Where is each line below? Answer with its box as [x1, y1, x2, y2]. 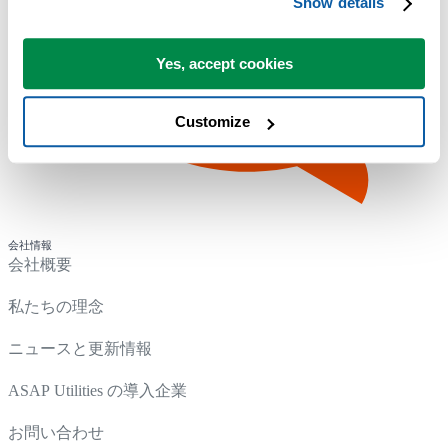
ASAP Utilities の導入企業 [8, 381, 187, 399]
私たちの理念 [8, 297, 104, 315]
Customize [175, 113, 251, 131]
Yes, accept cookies [155, 54, 293, 72]
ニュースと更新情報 [8, 339, 152, 357]
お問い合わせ [8, 423, 104, 441]
